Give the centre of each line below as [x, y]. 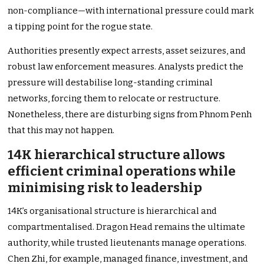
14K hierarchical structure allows [117, 155]
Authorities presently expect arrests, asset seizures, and [127, 51]
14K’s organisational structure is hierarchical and [113, 211]
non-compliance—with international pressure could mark [131, 11]
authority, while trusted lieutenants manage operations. [127, 243]
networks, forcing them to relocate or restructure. [114, 99]
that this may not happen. [61, 131]
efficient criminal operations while [122, 171]
